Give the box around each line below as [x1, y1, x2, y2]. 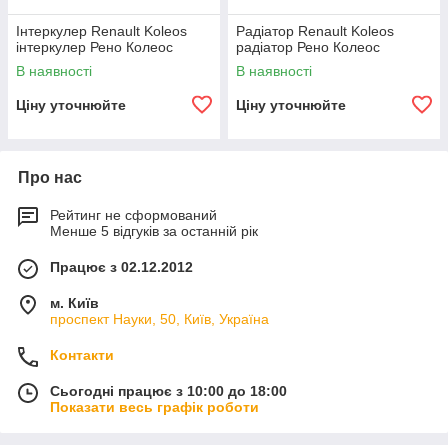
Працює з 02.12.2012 [50, 259, 193, 275]
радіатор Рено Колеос [236, 39, 380, 55]
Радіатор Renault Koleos [236, 23, 394, 39]
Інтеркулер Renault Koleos [16, 23, 187, 39]
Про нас [18, 169, 82, 186]
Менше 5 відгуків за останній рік [50, 223, 258, 239]
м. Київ [50, 295, 99, 311]
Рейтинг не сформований [50, 207, 217, 223]
